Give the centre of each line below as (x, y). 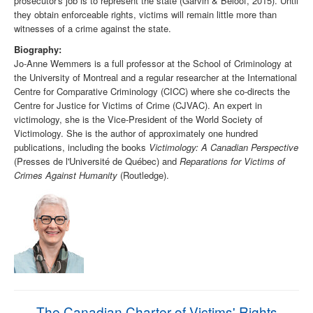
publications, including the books (81, 147)
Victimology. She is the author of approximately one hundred (136, 133)
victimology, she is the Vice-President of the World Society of (138, 119)
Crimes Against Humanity (66, 175)
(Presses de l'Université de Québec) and (97, 161)
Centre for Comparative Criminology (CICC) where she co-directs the (152, 92)
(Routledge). (143, 175)
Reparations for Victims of (232, 161)
